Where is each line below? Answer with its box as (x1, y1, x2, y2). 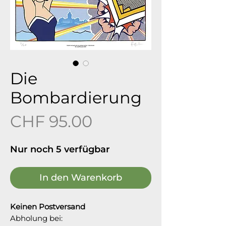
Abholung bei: (10, 213, 63, 223)
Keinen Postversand (10, 202, 87, 212)
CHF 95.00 (10, 111, 92, 132)
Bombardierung (10, 88, 142, 108)
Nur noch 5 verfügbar (10, 144, 110, 155)
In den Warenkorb (39, 172, 122, 184)
